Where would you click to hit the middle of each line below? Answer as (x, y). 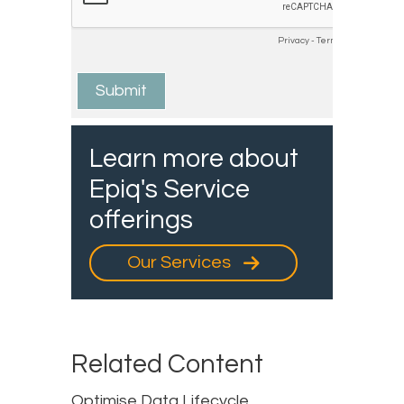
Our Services (181, 262)
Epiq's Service (170, 189)
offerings (141, 220)
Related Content (167, 364)
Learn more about (194, 158)
